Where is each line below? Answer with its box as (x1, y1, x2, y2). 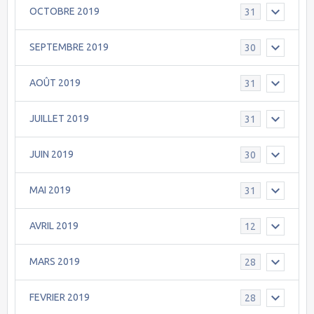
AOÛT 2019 (29, 77, 81, 89)
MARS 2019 (29, 256, 80, 268)
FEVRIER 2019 (29, 292, 90, 303)
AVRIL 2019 (29, 220, 78, 232)
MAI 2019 (29, 184, 71, 196)
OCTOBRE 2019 (29, 6, 100, 18)
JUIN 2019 (29, 149, 74, 161)
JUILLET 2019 (29, 113, 89, 125)
